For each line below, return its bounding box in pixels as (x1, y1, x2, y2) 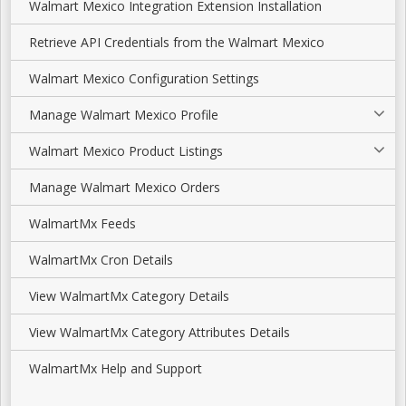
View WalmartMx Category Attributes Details (29, 324, 290, 341)
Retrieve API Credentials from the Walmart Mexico (29, 34, 324, 51)
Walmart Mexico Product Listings (29, 142, 223, 159)
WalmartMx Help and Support (29, 360, 202, 377)
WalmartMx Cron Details (29, 251, 173, 268)
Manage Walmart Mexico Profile (29, 106, 218, 123)
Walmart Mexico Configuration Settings (29, 70, 259, 87)
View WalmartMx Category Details (29, 287, 229, 304)
